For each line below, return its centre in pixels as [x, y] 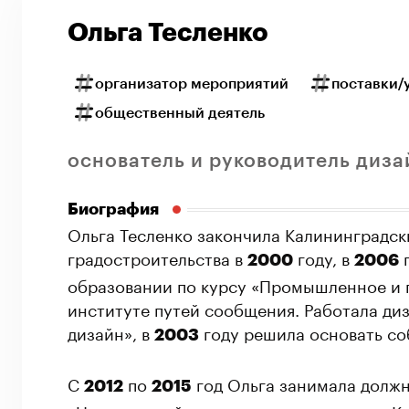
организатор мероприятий [192, 84]
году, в [324, 257]
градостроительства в [157, 257]
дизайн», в [111, 332]
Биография [113, 210]
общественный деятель [180, 114]
